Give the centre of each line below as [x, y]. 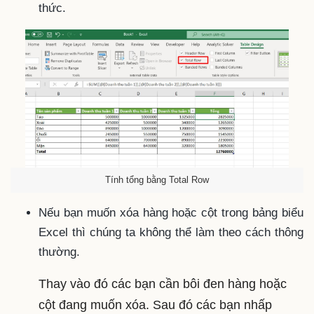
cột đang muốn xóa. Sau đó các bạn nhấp [155, 305]
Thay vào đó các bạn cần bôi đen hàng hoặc [163, 284]
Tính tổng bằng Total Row [157, 180]
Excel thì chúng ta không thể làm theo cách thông [171, 233]
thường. [61, 252]
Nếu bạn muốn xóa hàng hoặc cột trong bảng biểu [171, 213]
